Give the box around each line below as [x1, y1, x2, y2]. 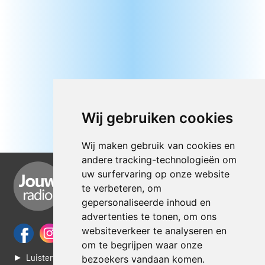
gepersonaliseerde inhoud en [81, 196, 211, 208]
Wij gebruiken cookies [81, 109, 233, 127]
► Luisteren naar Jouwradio [13, 251, 121, 263]
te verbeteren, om [81, 182, 161, 194]
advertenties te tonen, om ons [81, 211, 216, 222]
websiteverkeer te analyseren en [81, 225, 227, 237]
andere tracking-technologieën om [81, 154, 237, 166]
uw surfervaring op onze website [81, 168, 230, 180]
